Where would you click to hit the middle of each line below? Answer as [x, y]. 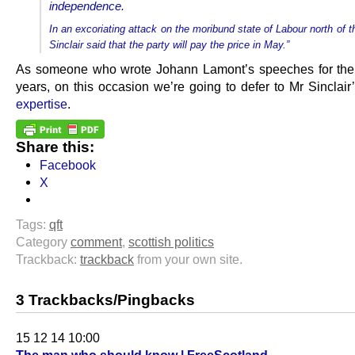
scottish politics [171, 242]
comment [96, 242]
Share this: [55, 147]
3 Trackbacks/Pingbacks [105, 300]
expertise [42, 104]
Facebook [68, 165]
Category [43, 242]
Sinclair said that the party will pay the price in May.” [169, 45]
